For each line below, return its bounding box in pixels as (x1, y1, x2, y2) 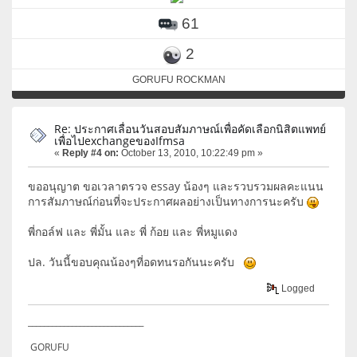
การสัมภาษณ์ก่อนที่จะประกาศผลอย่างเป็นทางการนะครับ (28, 194, 307, 210)
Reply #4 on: (62, 147, 119, 159)
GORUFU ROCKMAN (131, 73, 226, 85)
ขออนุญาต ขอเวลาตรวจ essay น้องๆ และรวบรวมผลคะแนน (28, 178, 324, 194)
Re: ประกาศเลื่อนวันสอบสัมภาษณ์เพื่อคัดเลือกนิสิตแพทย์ (54, 120, 326, 136)
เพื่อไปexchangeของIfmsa (54, 132, 185, 148)
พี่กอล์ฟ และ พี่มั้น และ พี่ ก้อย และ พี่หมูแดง (28, 224, 237, 240)
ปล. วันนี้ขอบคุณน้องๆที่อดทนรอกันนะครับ (28, 254, 244, 270)
